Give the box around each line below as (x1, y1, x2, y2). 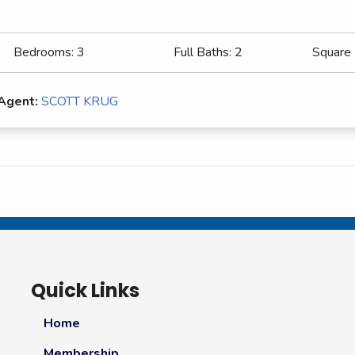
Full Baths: (173, 44, 235, 62)
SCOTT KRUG (40, 92, 118, 110)
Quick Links (30, 277, 139, 304)
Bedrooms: (13, 44, 78, 62)
